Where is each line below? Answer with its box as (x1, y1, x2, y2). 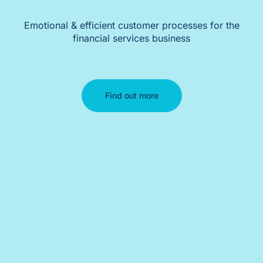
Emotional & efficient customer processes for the (23, 19, 240, 31)
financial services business (73, 32, 190, 44)
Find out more (104, 90, 159, 101)
